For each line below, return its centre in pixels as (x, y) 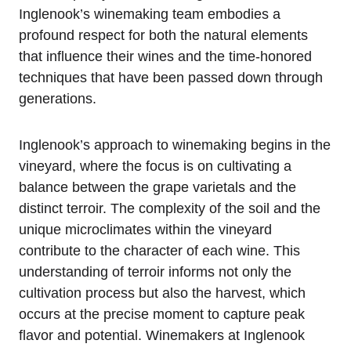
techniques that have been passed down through (171, 78)
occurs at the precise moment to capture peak (162, 315)
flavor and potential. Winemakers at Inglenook (162, 336)
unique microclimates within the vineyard (145, 230)
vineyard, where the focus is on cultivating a (155, 166)
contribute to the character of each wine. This (159, 251)
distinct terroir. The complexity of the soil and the (170, 209)
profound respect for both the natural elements (163, 36)
